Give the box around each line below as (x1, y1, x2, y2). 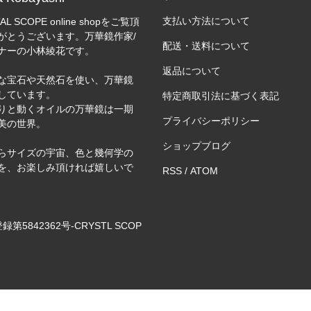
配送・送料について (162, 40, 250, 52)
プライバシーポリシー (162, 115, 260, 127)
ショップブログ (162, 140, 230, 152)
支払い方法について (162, 15, 250, 27)
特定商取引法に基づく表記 (162, 90, 279, 102)
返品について (162, 65, 221, 77)
